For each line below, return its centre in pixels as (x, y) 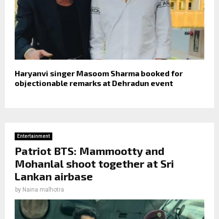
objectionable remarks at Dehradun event (94, 83)
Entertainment (33, 136)
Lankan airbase (54, 176)
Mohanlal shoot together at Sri (94, 163)
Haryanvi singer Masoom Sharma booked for (99, 73)
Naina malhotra (43, 189)
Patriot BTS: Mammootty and (89, 150)
